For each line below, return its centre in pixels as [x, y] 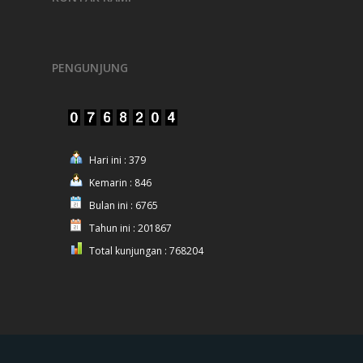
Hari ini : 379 [116, 160]
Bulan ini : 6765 [122, 205]
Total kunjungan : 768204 [145, 251]
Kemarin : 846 [119, 183]
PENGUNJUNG [90, 68]
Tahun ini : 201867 [129, 228]
